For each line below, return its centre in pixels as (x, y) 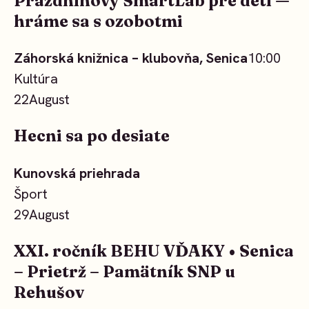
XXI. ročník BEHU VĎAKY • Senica (154, 251)
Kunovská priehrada (77, 173)
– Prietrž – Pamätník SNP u (124, 272)
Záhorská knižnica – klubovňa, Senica (131, 58)
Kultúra (36, 78)
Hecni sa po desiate (92, 136)
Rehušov (49, 292)
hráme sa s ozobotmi (98, 21)
